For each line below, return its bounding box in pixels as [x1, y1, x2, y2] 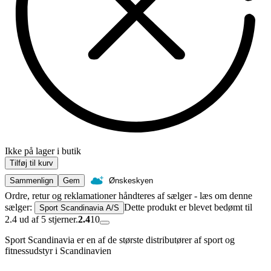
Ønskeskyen [109, 176, 153, 186]
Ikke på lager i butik [5, 146, 81, 157]
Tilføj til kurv [10, 158, 53, 168]
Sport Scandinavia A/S [39, 203, 119, 213]
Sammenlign [10, 176, 53, 186]
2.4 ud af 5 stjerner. [5, 214, 78, 225]
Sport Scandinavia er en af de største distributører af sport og [5, 235, 235, 246]
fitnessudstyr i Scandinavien [5, 246, 111, 256]
